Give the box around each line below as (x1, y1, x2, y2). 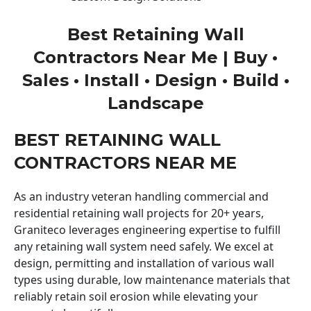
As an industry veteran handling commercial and (14, 188, 269, 204)
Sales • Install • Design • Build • (22, 69, 289, 90)
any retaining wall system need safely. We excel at (14, 238, 274, 254)
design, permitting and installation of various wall (14, 255, 274, 271)
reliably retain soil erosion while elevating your (14, 288, 258, 304)
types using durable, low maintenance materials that (14, 271, 290, 287)
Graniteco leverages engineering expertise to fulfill (14, 221, 280, 237)
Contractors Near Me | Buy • (33, 47, 278, 67)
